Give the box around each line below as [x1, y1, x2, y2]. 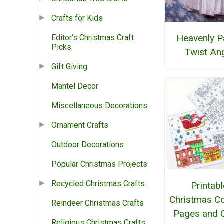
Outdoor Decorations [51, 140, 124, 150]
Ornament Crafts [51, 120, 108, 130]
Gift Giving [51, 62, 87, 72]
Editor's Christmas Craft [51, 33, 134, 43]
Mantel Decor [51, 81, 98, 91]
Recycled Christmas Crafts [51, 179, 145, 189]
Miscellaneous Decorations [51, 101, 147, 111]
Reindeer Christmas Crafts [51, 198, 144, 208]
